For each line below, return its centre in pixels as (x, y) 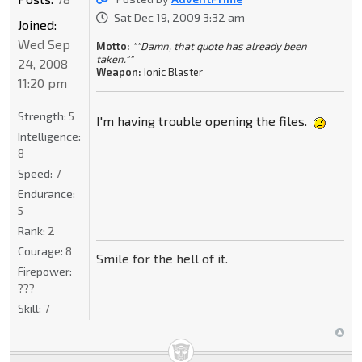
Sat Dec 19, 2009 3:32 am (179, 18)
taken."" (114, 59)
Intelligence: (49, 137)
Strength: (43, 116)
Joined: (37, 25)
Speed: (36, 174)
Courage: (42, 251)
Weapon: (118, 72)
